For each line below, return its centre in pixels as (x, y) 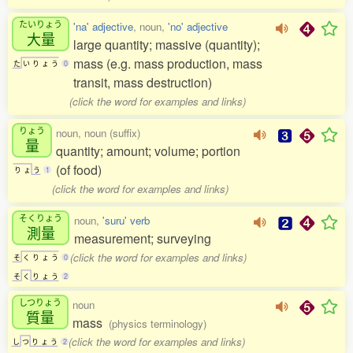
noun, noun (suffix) (98, 133)
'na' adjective (103, 26)
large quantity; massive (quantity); (167, 45)
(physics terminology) (158, 323)
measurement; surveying (142, 238)
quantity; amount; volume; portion (148, 151)
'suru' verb (126, 220)
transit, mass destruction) (143, 82)
